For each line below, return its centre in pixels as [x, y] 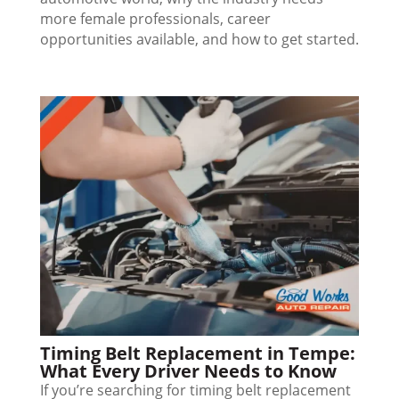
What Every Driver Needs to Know [188, 370]
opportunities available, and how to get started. [199, 40]
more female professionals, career [155, 19]
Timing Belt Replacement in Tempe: [197, 353]
